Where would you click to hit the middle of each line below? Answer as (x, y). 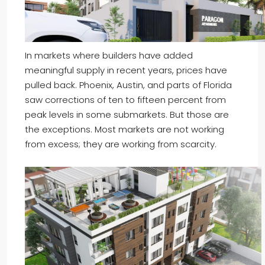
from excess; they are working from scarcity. (121, 144)
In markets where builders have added (109, 56)
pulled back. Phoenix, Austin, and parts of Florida (128, 85)
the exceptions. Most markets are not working (125, 130)
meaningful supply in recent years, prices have (126, 70)
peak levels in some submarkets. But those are (127, 115)
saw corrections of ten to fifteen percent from (125, 100)
